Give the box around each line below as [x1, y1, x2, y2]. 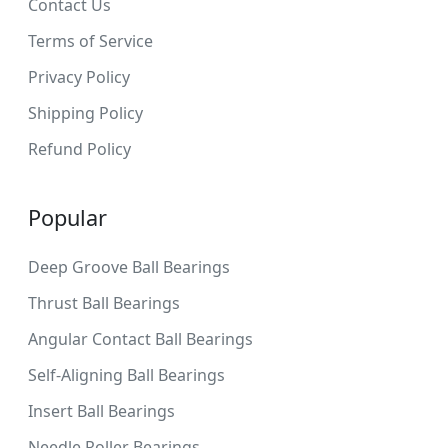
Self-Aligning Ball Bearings [28, 363, 225, 386]
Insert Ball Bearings [28, 399, 175, 422]
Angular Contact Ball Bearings [28, 327, 253, 350]
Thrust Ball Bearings [28, 291, 180, 314]
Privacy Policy [28, 65, 130, 88]
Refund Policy [28, 137, 131, 160]
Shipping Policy [28, 101, 143, 124]
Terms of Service [28, 29, 153, 52]
